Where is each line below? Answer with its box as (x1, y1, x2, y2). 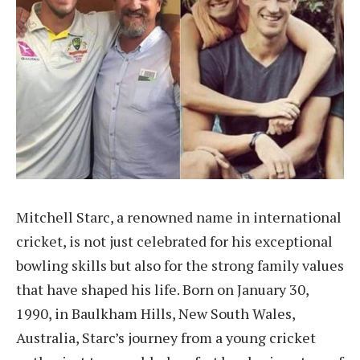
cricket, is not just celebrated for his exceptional (16, 231, 333, 251)
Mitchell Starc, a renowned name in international (16, 207, 342, 227)
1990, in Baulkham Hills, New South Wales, (16, 303, 295, 323)
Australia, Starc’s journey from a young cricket (16, 327, 316, 347)
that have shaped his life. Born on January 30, (16, 279, 309, 299)
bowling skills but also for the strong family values (16, 255, 344, 275)
